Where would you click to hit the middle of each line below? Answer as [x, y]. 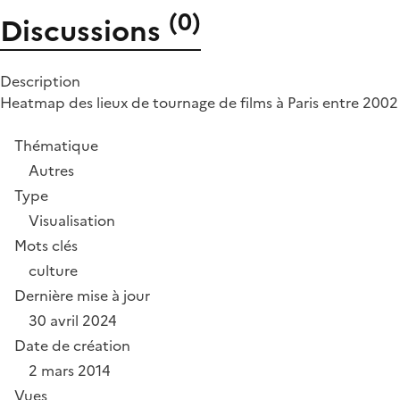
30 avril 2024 [73, 321]
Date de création [72, 346]
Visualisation [72, 221]
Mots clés [46, 246]
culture [53, 271]
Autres [51, 171]
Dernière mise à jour [82, 296]
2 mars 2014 [70, 371]
